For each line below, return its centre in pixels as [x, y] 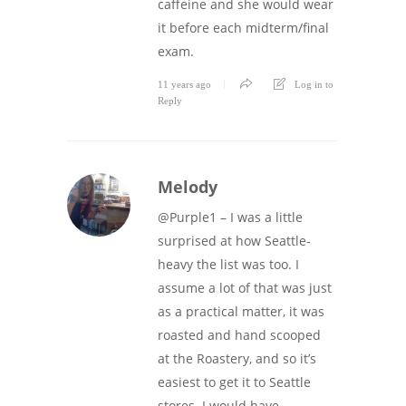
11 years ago [184, 84]
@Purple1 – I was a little [230, 217]
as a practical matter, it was [241, 311]
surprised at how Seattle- [234, 240]
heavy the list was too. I [228, 264]
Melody [188, 186]
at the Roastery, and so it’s [237, 358]
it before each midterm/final [243, 27]
